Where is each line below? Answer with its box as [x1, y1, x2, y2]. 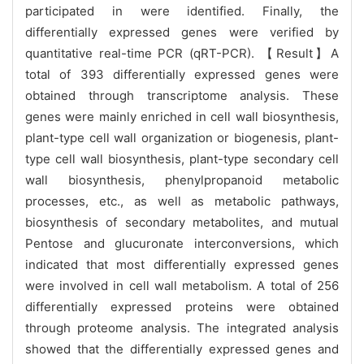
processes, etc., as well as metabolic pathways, [25, 193, 339, 209]
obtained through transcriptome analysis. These [25, 87, 339, 103]
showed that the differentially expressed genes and [25, 340, 339, 357]
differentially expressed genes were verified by [25, 24, 339, 40]
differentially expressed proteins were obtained [25, 298, 339, 314]
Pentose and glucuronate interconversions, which [25, 235, 339, 251]
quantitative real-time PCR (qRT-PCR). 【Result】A [25, 45, 339, 61]
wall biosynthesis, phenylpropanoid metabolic [25, 171, 339, 188]
